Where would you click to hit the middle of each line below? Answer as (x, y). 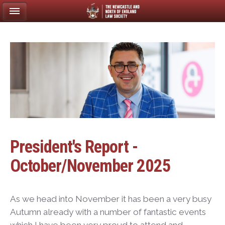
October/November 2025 (90, 165)
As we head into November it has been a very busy (111, 199)
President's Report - (74, 146)
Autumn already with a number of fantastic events (108, 212)
